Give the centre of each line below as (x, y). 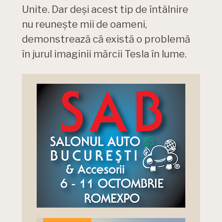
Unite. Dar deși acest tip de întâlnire (105, 9)
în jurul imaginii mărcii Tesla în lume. (104, 54)
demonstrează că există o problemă (106, 39)
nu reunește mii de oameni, (84, 24)
